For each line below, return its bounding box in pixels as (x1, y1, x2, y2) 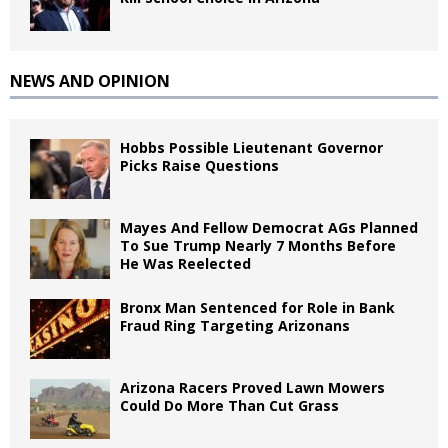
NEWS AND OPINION (10, 69, 170, 92)
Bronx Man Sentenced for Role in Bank (120, 297, 395, 317)
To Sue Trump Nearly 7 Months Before (120, 235, 396, 255)
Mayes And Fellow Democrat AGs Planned (120, 217, 418, 237)
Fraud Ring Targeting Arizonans (120, 315, 350, 335)
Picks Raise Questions (120, 155, 279, 175)
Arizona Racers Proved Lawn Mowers (120, 377, 385, 397)
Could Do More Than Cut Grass (120, 395, 339, 415)
